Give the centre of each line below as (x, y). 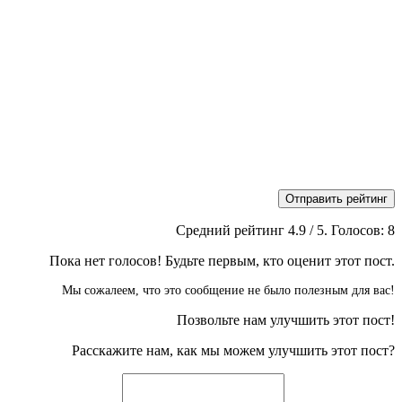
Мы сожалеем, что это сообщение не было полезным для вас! (228, 290)
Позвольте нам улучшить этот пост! (286, 319)
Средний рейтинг (232, 230)
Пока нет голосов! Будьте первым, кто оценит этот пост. (222, 260)
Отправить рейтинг (336, 198)
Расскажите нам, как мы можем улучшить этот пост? (233, 350)
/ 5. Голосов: (347, 230)
